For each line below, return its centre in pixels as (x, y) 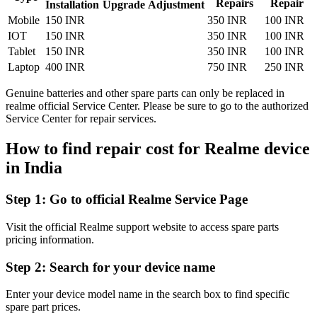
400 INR (65, 67)
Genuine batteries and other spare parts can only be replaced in (145, 93)
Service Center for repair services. (81, 119)
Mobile (24, 21)
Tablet (22, 52)
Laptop (24, 67)
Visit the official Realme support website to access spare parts (142, 226)
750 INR (227, 67)
